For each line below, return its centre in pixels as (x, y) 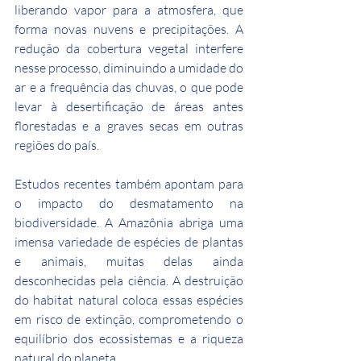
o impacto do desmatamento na (129, 203)
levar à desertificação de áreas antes (129, 106)
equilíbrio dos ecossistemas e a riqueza (129, 338)
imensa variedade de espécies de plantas (129, 241)
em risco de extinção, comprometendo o (129, 319)
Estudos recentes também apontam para (129, 183)
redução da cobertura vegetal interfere (129, 48)
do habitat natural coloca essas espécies (129, 299)
